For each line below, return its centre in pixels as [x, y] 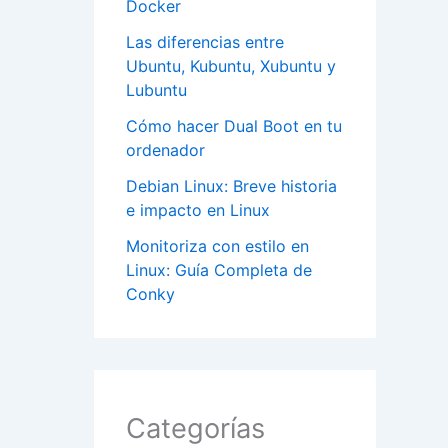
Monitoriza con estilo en [217, 246]
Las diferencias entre [205, 42]
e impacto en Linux [198, 210]
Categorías [195, 429]
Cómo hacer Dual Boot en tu [234, 126]
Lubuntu [156, 90]
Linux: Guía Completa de [219, 270]
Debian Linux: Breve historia [231, 186]
